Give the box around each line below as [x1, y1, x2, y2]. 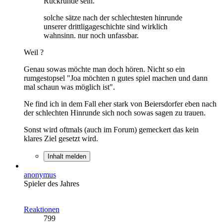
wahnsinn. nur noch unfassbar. [44, 31, 139, 40]
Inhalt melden [48, 152, 86, 160]
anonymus [24, 170, 56, 179]
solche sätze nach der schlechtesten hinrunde [44, 13, 182, 22]
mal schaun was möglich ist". [24, 82, 115, 91]
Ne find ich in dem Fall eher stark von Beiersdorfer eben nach [24, 99, 217, 108]
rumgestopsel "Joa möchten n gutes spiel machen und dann [24, 73, 208, 82]
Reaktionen [24, 205, 59, 214]
